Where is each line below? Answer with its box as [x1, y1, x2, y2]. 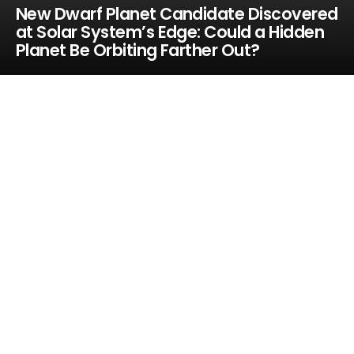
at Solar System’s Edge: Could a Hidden [15, 21, 325, 43]
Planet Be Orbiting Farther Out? [15, 39, 260, 62]
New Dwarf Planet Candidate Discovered [15, 2, 338, 25]
